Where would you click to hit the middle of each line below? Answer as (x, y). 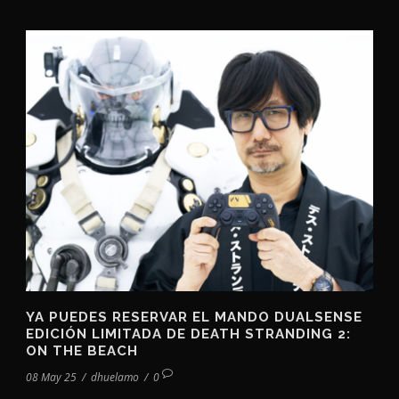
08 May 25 (51, 377)
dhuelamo (115, 377)
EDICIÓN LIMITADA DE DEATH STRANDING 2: (188, 334)
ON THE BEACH (82, 350)
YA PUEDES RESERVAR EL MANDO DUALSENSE (194, 317)
